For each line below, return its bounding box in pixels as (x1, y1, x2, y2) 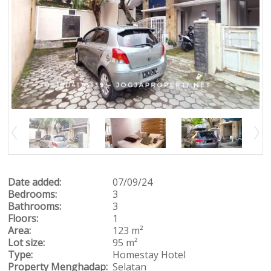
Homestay (112, 247, 158, 261)
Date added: (8, 175, 62, 189)
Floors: (8, 211, 39, 225)
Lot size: (8, 235, 45, 249)
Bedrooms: (8, 187, 57, 201)
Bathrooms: (8, 199, 62, 213)
